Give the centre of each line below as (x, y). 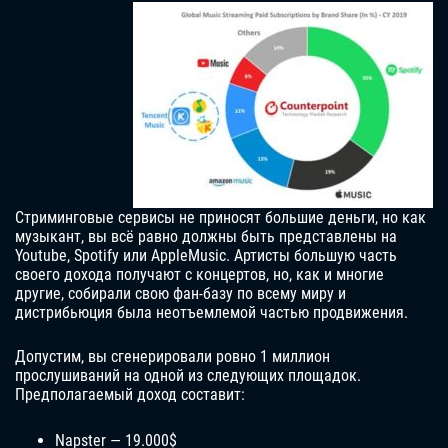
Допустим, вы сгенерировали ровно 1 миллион (172, 357)
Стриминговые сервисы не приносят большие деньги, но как (220, 218)
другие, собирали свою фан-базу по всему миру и (180, 294)
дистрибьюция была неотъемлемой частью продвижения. (211, 313)
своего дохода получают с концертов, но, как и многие (199, 275)
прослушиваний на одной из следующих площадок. (188, 376)
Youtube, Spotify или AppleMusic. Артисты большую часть (206, 256)
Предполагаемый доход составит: (130, 395)
